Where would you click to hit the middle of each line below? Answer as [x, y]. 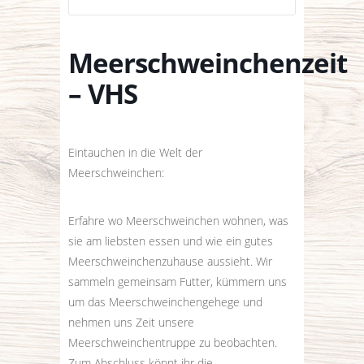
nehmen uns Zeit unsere [131, 322]
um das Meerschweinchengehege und [165, 302]
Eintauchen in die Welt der [135, 152]
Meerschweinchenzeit [208, 63]
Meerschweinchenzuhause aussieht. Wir [170, 261]
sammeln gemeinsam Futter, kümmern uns [178, 282]
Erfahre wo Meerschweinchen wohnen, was [178, 221]
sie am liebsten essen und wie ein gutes [171, 241]
